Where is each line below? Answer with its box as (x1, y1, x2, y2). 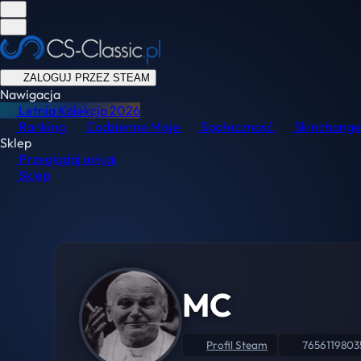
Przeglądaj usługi (19, 151, 117, 167)
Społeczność (201, 118, 273, 135)
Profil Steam (206, 338, 268, 352)
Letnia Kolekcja (19, 102, 107, 118)
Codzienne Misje (86, 118, 180, 135)
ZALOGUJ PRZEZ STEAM (23, 72, 150, 84)
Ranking (19, 118, 65, 135)
